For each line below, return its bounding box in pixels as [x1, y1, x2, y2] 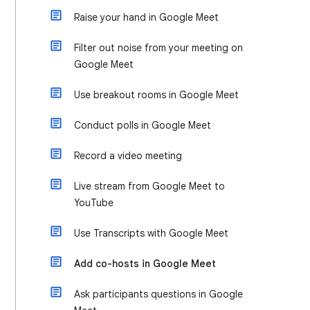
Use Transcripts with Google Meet [74, 227, 228, 239]
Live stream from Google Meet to [74, 180, 225, 192]
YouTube [74, 197, 113, 209]
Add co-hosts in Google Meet [74, 257, 216, 270]
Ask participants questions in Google [74, 288, 243, 300]
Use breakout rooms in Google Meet [74, 89, 239, 101]
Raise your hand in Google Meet [74, 11, 219, 24]
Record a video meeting [74, 149, 182, 162]
